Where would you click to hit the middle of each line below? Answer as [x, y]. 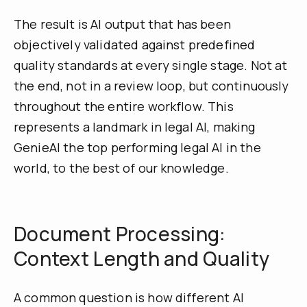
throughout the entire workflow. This [124, 107]
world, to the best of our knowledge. [121, 168]
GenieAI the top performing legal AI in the [137, 148]
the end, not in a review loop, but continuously [151, 86]
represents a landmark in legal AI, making [135, 127]
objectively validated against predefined [135, 45]
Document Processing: [120, 234]
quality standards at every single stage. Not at [151, 65]
